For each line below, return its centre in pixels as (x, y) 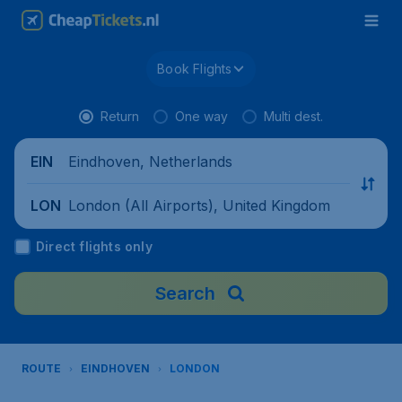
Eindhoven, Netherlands (150, 161)
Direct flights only (94, 246)
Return (120, 116)
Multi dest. (293, 116)
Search (185, 293)
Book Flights (195, 69)
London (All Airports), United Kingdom (199, 205)
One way (201, 116)
